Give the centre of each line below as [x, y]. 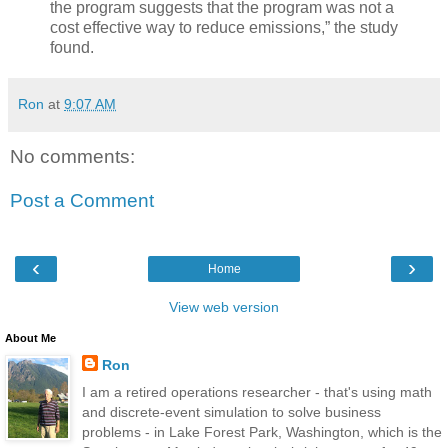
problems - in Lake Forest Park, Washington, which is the [261, 432]
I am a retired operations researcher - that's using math [256, 392]
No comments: [72, 156]
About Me [30, 337]
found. [72, 47]
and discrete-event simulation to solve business [231, 412]
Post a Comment [82, 200]
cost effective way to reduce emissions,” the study [224, 27]
